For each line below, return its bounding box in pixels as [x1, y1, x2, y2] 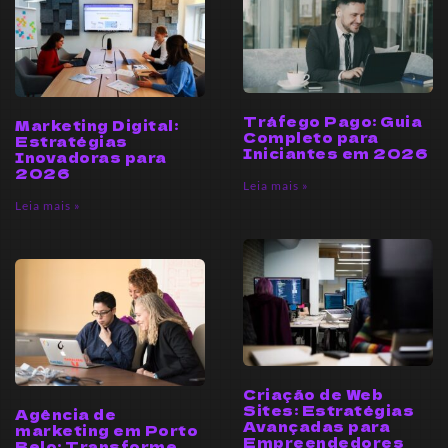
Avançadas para [243, 415, 390, 436]
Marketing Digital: [15, 114, 178, 135]
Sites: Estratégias [243, 399, 414, 420]
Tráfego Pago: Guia [243, 111, 422, 132]
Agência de [15, 403, 116, 424]
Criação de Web [243, 383, 383, 404]
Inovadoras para [15, 146, 167, 167]
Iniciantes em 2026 [243, 143, 428, 164]
